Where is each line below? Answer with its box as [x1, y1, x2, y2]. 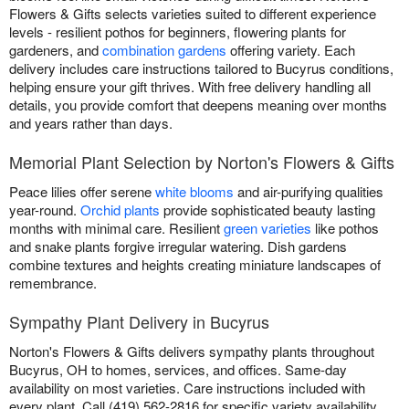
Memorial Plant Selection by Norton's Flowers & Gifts [9, 149, 394, 173]
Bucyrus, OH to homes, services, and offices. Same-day [9, 359, 347, 379]
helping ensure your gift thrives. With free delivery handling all [9, 76, 371, 96]
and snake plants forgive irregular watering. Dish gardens [9, 236, 347, 256]
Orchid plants [80, 199, 160, 219]
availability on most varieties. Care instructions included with [9, 377, 365, 397]
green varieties [224, 217, 311, 237]
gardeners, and [9, 39, 102, 59]
